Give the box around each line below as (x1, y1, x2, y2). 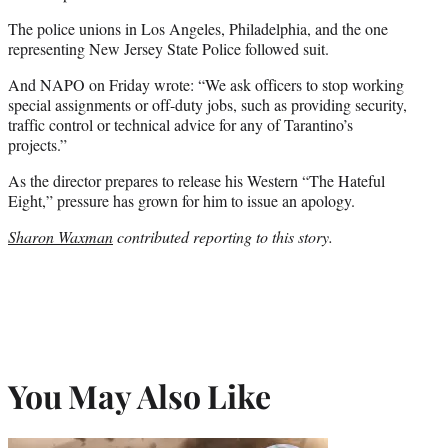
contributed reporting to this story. (113, 226, 333, 248)
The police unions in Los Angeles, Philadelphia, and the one (8, 18, 388, 40)
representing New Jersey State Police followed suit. (8, 38, 329, 60)
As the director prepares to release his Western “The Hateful (8, 170, 385, 192)
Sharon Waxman (8, 226, 113, 248)
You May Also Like (8, 373, 271, 417)
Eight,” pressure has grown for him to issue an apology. (8, 190, 355, 212)
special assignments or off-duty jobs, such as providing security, (8, 94, 407, 116)
